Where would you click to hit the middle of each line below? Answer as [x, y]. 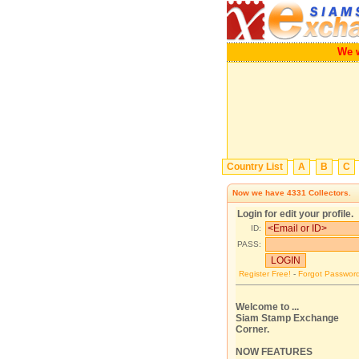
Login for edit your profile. [295, 214]
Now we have [260, 193]
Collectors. [329, 193]
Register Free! [264, 274]
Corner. [252, 329]
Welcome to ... [267, 307]
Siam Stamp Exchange [287, 318]
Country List [254, 167]
